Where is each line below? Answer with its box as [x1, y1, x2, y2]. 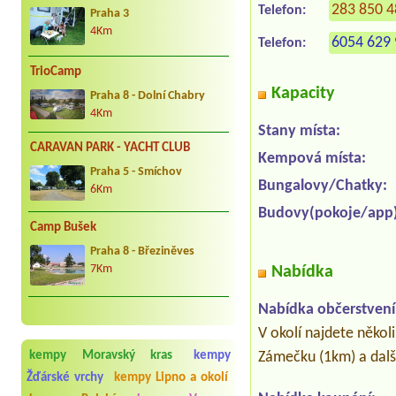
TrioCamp [30, 65, 81, 79]
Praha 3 [90, 7, 129, 19]
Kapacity [271, 85, 335, 103]
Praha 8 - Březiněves [90, 245, 194, 257]
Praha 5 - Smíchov [90, 165, 182, 178]
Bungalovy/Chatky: [258, 178, 388, 195]
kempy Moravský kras [29, 349, 173, 363]
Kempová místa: [258, 150, 367, 168]
